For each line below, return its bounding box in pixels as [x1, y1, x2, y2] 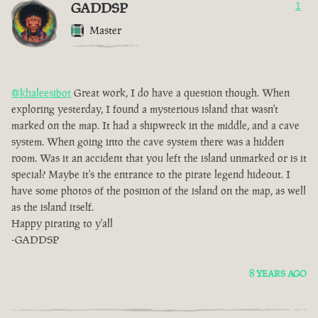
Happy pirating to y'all [11, 216, 113, 231]
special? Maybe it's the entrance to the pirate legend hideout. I [11, 168, 290, 182]
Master [89, 23, 121, 38]
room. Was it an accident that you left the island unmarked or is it [11, 151, 307, 165]
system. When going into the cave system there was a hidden [11, 135, 284, 149]
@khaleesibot [11, 86, 71, 100]
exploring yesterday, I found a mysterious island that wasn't [11, 102, 278, 116]
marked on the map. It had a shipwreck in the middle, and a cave [11, 119, 300, 133]
